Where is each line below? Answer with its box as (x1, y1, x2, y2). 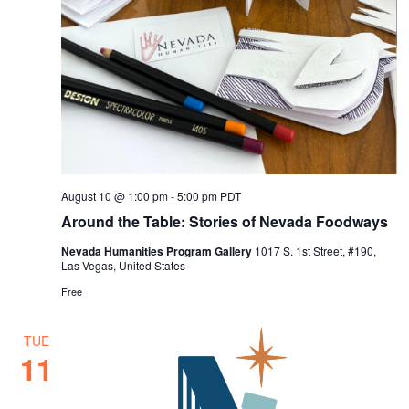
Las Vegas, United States (61, 257, 186, 274)
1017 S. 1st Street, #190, (255, 243, 377, 259)
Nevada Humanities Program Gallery (61, 243, 256, 260)
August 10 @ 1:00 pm (61, 188, 169, 204)
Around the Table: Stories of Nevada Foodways (61, 211, 389, 233)
